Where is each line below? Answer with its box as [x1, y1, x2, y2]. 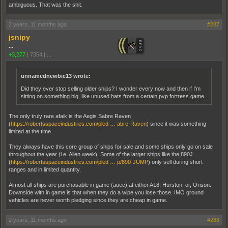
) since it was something [147, 120, 206, 127]
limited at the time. [9, 128, 52, 134]
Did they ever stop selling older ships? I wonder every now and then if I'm [21, 85, 201, 92]
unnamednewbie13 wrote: [21, 72, 91, 79]
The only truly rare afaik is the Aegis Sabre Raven [9, 112, 131, 119]
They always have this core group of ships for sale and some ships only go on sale [9, 143, 213, 150]
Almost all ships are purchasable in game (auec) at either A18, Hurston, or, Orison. [9, 181, 211, 188]
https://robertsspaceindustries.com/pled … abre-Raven [11, 120, 147, 127]
